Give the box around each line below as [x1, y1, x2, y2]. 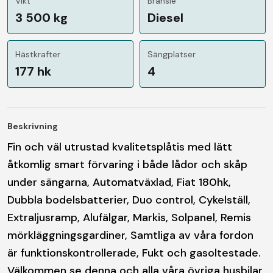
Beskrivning [7, 120, 58, 132]
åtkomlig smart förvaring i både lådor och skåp [7, 157, 247, 172]
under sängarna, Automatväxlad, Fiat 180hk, [7, 174, 231, 190]
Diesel [147, 9, 183, 26]
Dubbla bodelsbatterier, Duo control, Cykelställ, [7, 192, 250, 207]
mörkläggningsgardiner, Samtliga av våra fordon [7, 227, 253, 243]
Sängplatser [147, 48, 196, 60]
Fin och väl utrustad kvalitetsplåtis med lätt [7, 139, 232, 154]
